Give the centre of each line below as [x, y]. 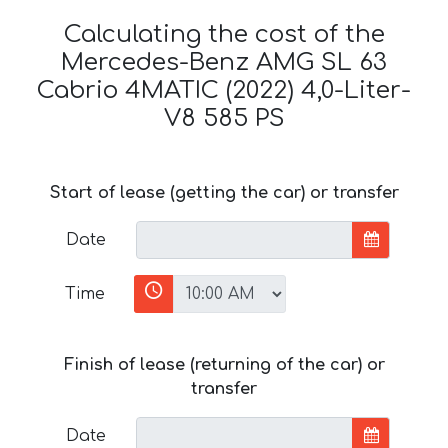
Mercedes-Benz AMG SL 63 [224, 62]
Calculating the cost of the [224, 34]
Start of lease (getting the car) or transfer [224, 192]
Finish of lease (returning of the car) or [224, 364]
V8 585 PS [224, 118]
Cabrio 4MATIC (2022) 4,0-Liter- [224, 90]
